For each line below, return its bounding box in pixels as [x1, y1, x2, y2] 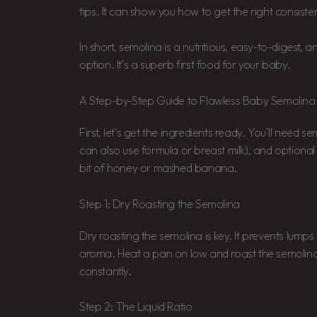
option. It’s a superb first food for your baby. [79, 57, 291, 72]
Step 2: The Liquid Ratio [79, 299, 192, 314]
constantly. [79, 263, 132, 278]
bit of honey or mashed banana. [79, 160, 238, 175]
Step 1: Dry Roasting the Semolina [79, 196, 240, 211]
